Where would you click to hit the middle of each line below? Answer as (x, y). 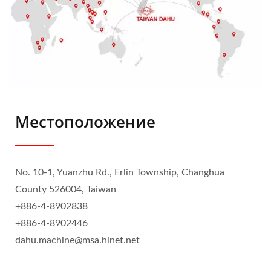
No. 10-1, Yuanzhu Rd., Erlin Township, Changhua (120, 172)
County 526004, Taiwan (66, 189)
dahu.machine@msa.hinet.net (77, 240)
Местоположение (85, 121)
